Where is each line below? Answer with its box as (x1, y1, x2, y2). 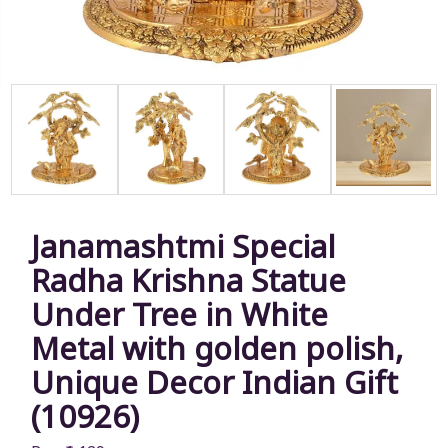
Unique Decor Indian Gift (31, 360, 398, 403)
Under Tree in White (31, 292, 328, 335)
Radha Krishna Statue (31, 258, 346, 301)
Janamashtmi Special (31, 224, 335, 267)
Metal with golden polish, (31, 326, 403, 369)
